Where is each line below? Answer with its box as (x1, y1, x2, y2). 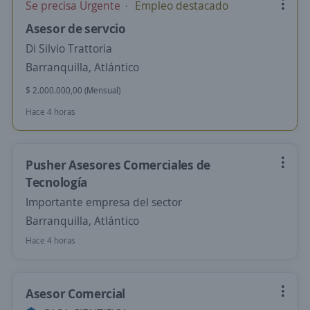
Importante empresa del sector (26, 194, 182, 210)
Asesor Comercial (26, 285, 126, 302)
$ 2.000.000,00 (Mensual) (26, 84, 120, 96)
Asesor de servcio (26, 20, 126, 37)
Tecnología (26, 174, 87, 190)
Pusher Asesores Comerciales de (26, 156, 210, 173)
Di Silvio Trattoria (26, 41, 112, 56)
